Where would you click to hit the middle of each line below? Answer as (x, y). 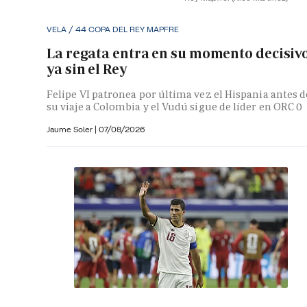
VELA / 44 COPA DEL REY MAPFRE (113, 29)
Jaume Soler (71, 130)
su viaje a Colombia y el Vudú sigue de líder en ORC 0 (175, 107)
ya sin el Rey (87, 69)
